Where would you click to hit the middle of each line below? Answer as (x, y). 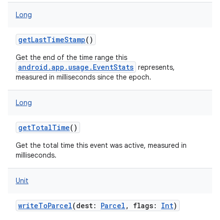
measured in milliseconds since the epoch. (83, 77)
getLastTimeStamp (52, 40)
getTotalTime (44, 127)
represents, (155, 67)
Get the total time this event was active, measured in (101, 145)
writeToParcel (45, 206)
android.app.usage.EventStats (76, 67)
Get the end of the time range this (71, 57)
